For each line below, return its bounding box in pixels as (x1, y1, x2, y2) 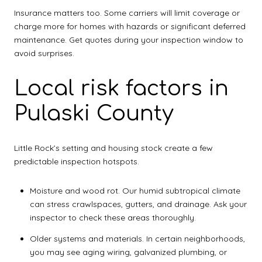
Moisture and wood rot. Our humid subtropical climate (29, 185, 240, 196)
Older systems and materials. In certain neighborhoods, (29, 233, 245, 244)
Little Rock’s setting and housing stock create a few (14, 143, 213, 154)
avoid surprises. (14, 48, 74, 59)
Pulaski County (14, 101, 174, 125)
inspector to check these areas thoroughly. (29, 212, 196, 223)
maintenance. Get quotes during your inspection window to (14, 35, 243, 46)
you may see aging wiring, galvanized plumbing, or (29, 247, 227, 258)
